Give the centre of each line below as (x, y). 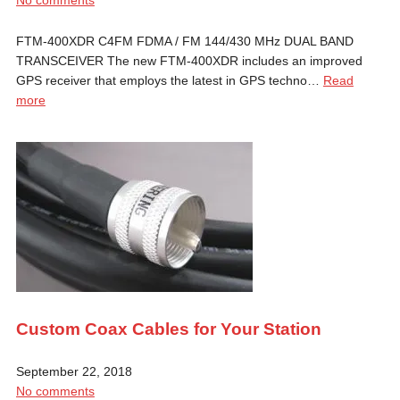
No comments (55, 391)
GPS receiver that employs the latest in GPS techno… (169, 80)
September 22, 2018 (74, 371)
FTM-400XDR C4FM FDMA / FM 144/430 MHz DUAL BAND (184, 41)
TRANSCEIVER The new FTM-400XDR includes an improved (189, 60)
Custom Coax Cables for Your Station (168, 329)
